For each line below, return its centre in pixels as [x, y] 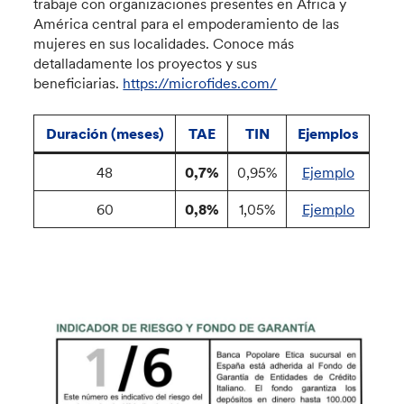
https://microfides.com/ [200, 83]
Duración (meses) [105, 133]
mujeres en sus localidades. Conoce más [164, 43]
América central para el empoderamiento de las [187, 23]
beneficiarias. [78, 83]
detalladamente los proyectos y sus [146, 63]
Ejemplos [328, 133]
